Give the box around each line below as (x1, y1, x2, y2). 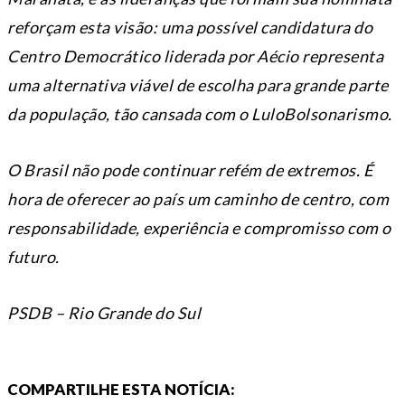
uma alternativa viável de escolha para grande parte (7, 75, 389, 96)
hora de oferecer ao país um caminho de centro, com (7, 189, 389, 210)
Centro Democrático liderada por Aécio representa (7, 46, 383, 67)
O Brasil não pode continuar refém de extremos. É (7, 160, 372, 181)
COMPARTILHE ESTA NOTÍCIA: (7, 380, 235, 400)
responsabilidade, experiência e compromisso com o (7, 218, 391, 239)
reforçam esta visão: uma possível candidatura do (7, 17, 372, 38)
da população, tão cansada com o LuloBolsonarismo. (7, 104, 392, 125)
